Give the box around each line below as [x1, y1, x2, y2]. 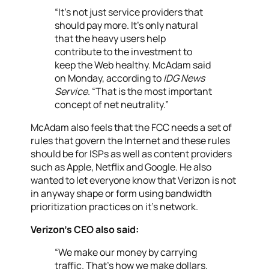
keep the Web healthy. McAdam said [55, 58, 211, 72]
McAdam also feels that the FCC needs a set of [31, 121, 232, 134]
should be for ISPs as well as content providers [31, 147, 232, 161]
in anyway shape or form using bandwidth [31, 187, 213, 201]
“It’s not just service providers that [55, 5, 204, 19]
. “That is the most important [88, 85, 213, 98]
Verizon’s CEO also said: [31, 223, 139, 237]
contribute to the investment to [55, 45, 193, 59]
